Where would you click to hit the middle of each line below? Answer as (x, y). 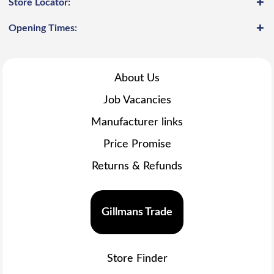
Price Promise (137, 144)
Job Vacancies (137, 100)
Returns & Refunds (137, 166)
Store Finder (137, 258)
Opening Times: (43, 28)
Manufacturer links (137, 122)
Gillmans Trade (137, 213)
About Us (137, 78)
